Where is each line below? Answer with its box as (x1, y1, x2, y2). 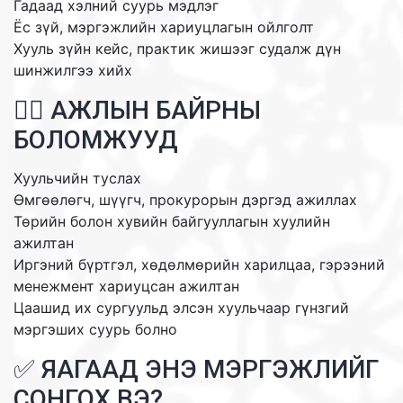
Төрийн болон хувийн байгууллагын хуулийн (13, 211, 330, 230)
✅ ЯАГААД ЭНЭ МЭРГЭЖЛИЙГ (13, 354, 379, 384)
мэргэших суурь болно (13, 319, 177, 338)
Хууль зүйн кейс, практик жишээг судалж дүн (13, 39, 341, 58)
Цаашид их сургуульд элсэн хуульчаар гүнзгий (13, 298, 349, 317)
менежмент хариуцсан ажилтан (13, 276, 239, 295)
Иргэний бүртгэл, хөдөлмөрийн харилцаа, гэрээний (13, 255, 385, 273)
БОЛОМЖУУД (13, 124, 178, 155)
